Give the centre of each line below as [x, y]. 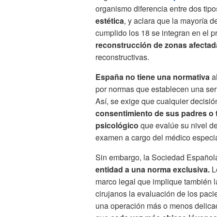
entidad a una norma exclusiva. [153, 170]
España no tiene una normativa [153, 77]
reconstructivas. [122, 57]
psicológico [117, 125]
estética [110, 21]
